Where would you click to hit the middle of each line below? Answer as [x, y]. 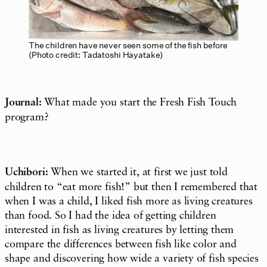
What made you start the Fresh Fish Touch [139, 102]
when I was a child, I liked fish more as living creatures [129, 201]
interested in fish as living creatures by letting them [119, 230]
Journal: [23, 103]
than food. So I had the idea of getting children [111, 215]
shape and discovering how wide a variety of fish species [132, 258]
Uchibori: [27, 172]
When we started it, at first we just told [138, 172]
